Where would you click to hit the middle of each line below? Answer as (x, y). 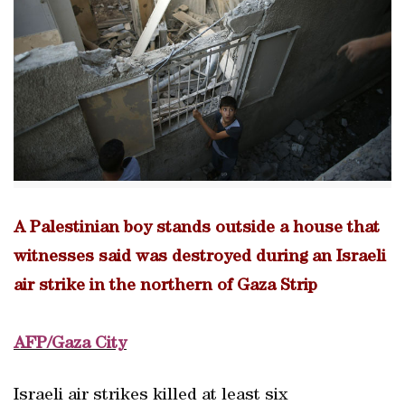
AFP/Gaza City (70, 344)
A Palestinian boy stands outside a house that (197, 229)
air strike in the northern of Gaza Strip (165, 287)
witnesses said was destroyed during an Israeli (200, 258)
